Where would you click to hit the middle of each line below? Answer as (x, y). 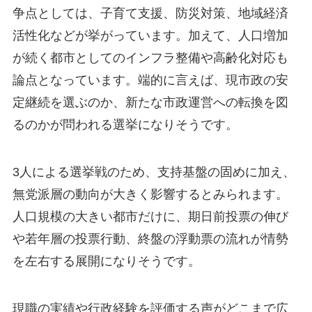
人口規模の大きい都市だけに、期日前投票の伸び (150, 217)
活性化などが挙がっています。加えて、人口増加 (150, 36)
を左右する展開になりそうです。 (106, 262)
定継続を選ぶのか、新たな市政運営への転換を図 (150, 103)
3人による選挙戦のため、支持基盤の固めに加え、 (154, 172)
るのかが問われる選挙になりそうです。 (125, 125)
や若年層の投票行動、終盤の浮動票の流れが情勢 (150, 239)
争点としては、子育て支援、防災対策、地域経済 (150, 14)
